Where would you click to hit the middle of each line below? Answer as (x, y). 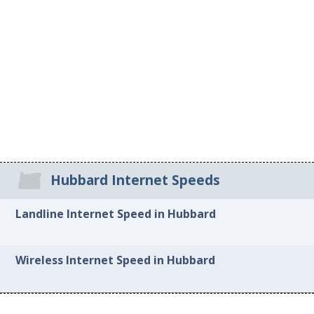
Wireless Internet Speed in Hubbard (116, 260)
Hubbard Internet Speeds (136, 180)
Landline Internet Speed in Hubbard (116, 213)
